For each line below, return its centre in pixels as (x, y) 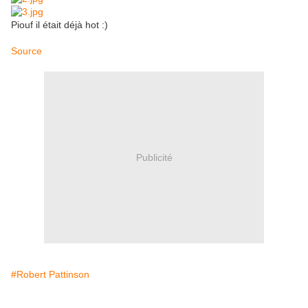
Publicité (154, 157)
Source (26, 51)
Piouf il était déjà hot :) (59, 25)
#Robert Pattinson (50, 275)
